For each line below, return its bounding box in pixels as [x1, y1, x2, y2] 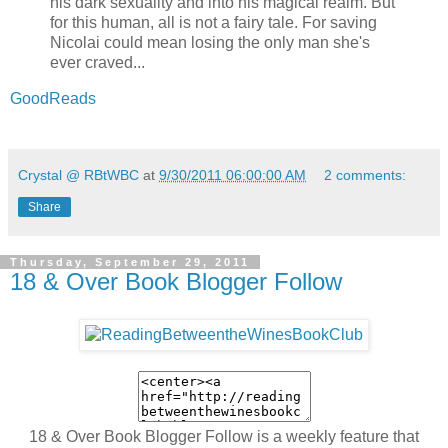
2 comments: [324, 166, 407, 183]
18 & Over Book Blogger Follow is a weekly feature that [29, 428, 419, 446]
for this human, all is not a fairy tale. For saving [50, 13, 377, 31]
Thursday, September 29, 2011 [10, 255, 250, 268]
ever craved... [50, 53, 145, 71]
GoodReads [10, 89, 96, 107]
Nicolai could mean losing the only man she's [50, 33, 370, 51]
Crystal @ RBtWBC [18, 166, 139, 183]
